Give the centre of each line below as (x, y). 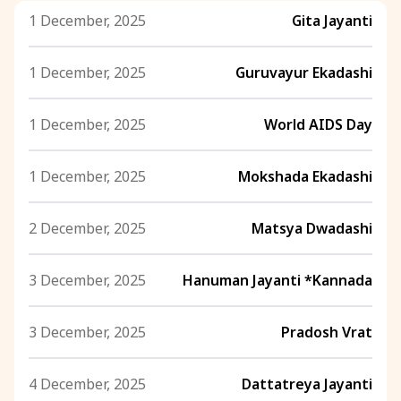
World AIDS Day (318, 124)
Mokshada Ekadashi (305, 176)
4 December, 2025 (87, 384)
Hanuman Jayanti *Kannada (277, 280)
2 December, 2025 (87, 228)
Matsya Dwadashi (312, 228)
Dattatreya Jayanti (307, 384)
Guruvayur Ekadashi (304, 73)
